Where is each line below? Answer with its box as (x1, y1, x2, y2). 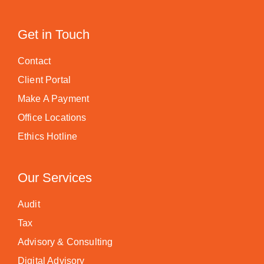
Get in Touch (18, 27, 90, 42)
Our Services (18, 170, 92, 185)
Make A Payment (18, 94, 90, 104)
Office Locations (18, 113, 87, 123)
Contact (18, 56, 51, 66)
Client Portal (18, 75, 71, 85)
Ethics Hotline (18, 131, 78, 141)
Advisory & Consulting (18, 237, 113, 247)
